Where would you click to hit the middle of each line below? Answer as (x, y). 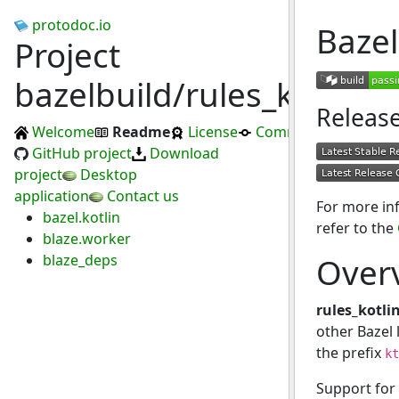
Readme (141, 132)
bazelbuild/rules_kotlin (188, 94)
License (213, 132)
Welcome (63, 132)
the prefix (350, 353)
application (52, 196)
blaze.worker (87, 239)
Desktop (109, 175)
